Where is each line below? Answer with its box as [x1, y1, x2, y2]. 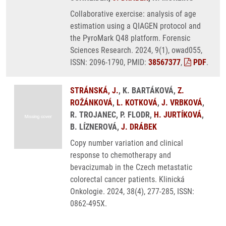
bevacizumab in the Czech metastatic [70, 162, 192, 172]
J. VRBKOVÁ [161, 98, 202, 107]
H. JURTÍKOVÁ [154, 110, 202, 120]
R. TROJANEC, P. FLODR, [70, 110, 154, 120]
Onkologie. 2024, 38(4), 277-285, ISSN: [70, 187, 194, 196]
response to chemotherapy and [70, 150, 171, 160]
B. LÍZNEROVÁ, [70, 122, 121, 132]
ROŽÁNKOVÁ [70, 98, 112, 107]
